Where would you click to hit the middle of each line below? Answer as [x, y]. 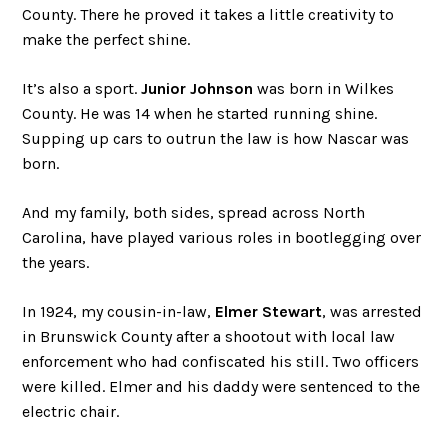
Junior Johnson [197, 88]
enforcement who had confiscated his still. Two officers [221, 361]
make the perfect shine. [106, 39]
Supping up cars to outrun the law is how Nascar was [216, 138]
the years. [56, 262]
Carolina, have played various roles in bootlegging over [222, 237]
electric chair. [71, 411]
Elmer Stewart [269, 311]
